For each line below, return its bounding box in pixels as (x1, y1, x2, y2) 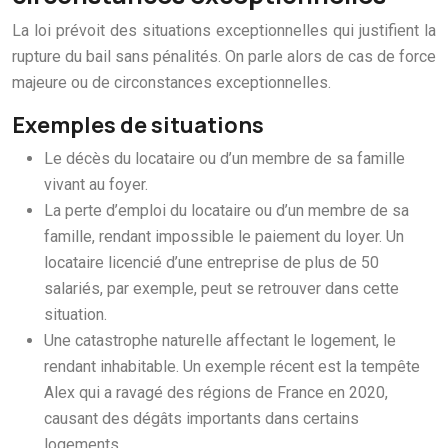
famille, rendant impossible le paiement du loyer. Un (44, 226, 404, 246)
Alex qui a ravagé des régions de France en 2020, (44, 382, 388, 402)
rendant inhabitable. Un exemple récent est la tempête (44, 356, 420, 376)
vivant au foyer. (44, 174, 148, 194)
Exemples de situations (12, 109, 264, 140)
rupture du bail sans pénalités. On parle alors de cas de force (12, 46, 436, 66)
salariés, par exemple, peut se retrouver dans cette (44, 278, 399, 298)
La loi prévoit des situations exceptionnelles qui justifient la (12, 20, 436, 40)
